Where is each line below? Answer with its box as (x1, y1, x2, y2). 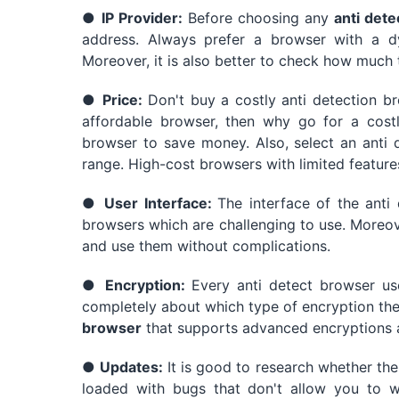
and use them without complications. (82, 236, 330, 255)
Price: (102, 90, 148, 109)
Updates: (100, 357, 167, 376)
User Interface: (104, 193, 218, 212)
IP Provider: (102, 8, 183, 27)
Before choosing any (183, 8, 334, 27)
